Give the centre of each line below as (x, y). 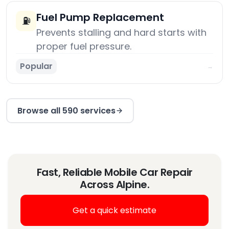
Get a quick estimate (114, 210)
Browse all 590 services (66, 110)
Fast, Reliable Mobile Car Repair (114, 173)
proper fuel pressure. (84, 47)
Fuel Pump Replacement (100, 18)
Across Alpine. (114, 185)
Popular (36, 66)
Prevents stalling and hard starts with (121, 33)
